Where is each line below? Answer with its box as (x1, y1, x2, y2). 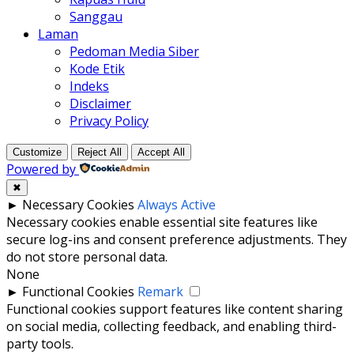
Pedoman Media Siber (70, 42, 199, 60)
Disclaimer (70, 94, 131, 112)
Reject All (77, 145, 122, 158)
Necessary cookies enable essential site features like (6, 213, 318, 231)
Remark (137, 282, 183, 300)
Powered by (6, 160, 76, 178)
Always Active (137, 195, 216, 213)
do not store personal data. (6, 247, 168, 265)
